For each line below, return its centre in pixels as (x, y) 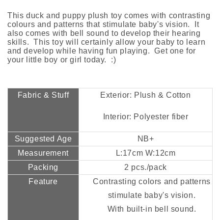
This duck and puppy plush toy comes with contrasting (109, 16)
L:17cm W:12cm (146, 153)
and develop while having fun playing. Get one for (102, 51)
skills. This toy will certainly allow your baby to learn (107, 42)
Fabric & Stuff (43, 95)
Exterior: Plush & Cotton (146, 95)
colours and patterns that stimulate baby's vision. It (103, 25)
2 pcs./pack (146, 167)
